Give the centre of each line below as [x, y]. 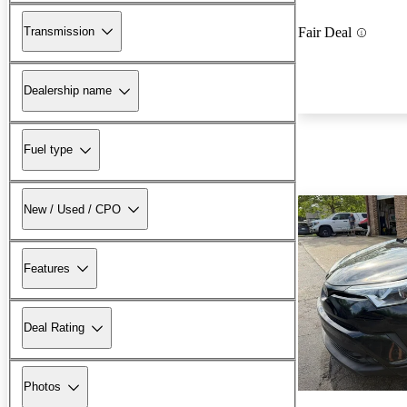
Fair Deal [325, 33]
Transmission [59, 31]
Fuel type [48, 150]
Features [47, 268]
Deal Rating [54, 328]
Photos [42, 387]
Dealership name [68, 91]
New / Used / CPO [72, 209]
